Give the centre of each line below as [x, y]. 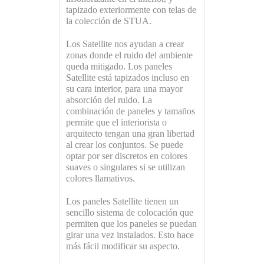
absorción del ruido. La [109, 100]
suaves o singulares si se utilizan [125, 167]
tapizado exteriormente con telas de [131, 9]
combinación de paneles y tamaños [130, 111]
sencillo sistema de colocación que [129, 212]
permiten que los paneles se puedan [131, 223]
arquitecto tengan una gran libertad [130, 133]
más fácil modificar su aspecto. [123, 246]
